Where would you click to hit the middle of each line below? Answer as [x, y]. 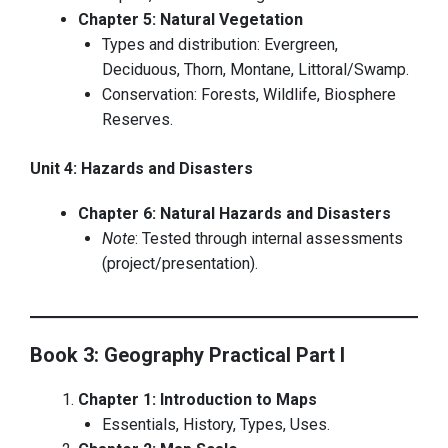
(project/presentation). [180, 264]
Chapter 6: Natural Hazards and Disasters [234, 214]
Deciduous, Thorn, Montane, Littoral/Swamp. [255, 70]
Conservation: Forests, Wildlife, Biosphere [249, 95]
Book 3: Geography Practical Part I [187, 355]
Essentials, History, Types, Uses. [216, 425]
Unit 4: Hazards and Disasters [141, 169]
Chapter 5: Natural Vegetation [190, 20]
